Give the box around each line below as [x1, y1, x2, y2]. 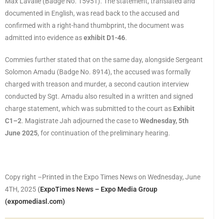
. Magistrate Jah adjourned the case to [22, 117, 140, 125]
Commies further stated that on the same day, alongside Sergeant [5, 56, 203, 64]
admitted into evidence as [5, 34, 84, 42]
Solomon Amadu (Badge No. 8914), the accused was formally [5, 68, 191, 76]
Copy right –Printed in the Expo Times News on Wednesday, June [5, 173, 200, 181]
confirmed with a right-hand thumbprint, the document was [5, 22, 184, 30]
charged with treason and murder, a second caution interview [5, 80, 189, 88]
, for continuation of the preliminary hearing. [38, 129, 170, 137]
